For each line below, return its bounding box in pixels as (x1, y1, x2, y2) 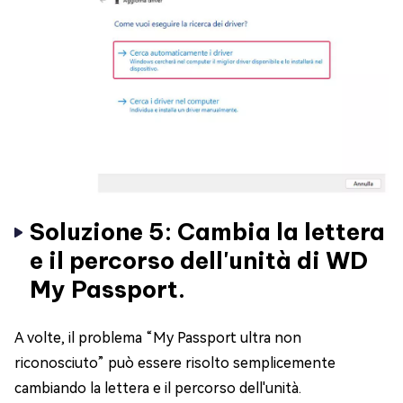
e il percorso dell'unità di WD (30, 246, 368, 276)
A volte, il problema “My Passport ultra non (14, 329, 301, 347)
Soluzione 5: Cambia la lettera (30, 217, 385, 247)
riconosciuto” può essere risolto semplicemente (14, 354, 336, 372)
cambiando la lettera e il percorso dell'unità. (14, 380, 301, 398)
